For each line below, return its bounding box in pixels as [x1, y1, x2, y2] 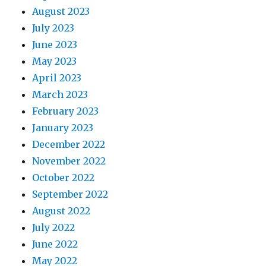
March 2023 [32, 88, 88, 100]
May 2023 [32, 55, 77, 67]
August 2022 [32, 204, 91, 217]
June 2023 [32, 38, 78, 50]
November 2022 [32, 154, 106, 167]
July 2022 [32, 221, 75, 233]
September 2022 [32, 188, 109, 200]
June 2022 [32, 237, 78, 250]
